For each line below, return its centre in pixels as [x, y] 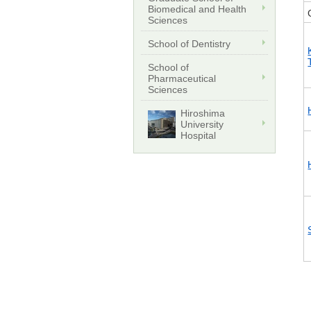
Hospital [198, 135]
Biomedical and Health [197, 9]
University [202, 124]
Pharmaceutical [182, 78]
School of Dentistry [189, 43]
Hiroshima [203, 113]
